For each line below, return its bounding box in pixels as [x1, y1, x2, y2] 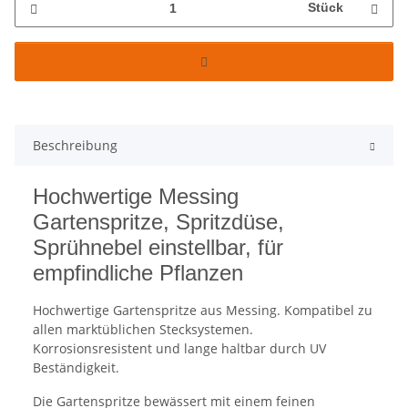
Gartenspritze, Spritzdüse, [33, 209, 284, 235]
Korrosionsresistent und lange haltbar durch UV [33, 340, 326, 358]
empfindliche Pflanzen [33, 260, 243, 286]
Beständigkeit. [33, 359, 119, 377]
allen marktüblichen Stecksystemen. [33, 321, 253, 339]
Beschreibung [33, 137, 117, 155]
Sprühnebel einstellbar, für [33, 235, 283, 260]
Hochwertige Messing [33, 184, 239, 209]
